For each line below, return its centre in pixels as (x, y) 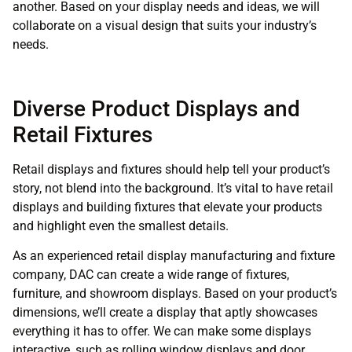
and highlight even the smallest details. (121, 225)
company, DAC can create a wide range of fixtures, (151, 275)
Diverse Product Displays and (156, 108)
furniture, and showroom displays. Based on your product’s (175, 294)
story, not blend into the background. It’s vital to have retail (173, 188)
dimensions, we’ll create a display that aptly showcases (165, 313)
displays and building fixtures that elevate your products (167, 207)
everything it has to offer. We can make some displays (162, 332)
